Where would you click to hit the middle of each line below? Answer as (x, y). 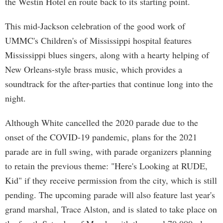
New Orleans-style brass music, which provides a (94, 69)
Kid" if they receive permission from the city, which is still (111, 180)
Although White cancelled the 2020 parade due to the (102, 122)
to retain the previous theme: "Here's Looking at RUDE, (106, 166)
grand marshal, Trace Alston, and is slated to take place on (111, 209)
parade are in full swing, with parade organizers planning (108, 151)
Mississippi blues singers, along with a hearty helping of (107, 55)
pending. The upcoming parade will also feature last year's (110, 195)
